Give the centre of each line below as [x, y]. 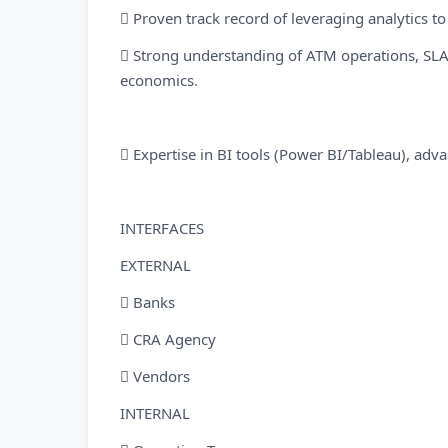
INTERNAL [155, 413]
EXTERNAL [155, 265]
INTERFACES [162, 228]
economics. [159, 80]
